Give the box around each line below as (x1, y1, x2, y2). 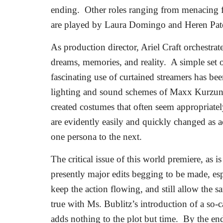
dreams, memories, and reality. (51, 57, 166, 67)
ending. (51, 4, 80, 15)
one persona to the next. (51, 131, 142, 142)
